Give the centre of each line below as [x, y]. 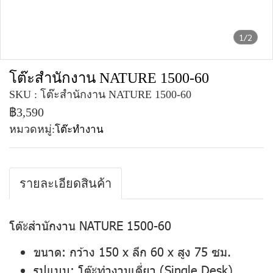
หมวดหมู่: [32, 129]
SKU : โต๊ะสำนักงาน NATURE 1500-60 [100, 94]
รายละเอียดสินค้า [66, 183]
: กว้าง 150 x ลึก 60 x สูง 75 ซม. [146, 251]
